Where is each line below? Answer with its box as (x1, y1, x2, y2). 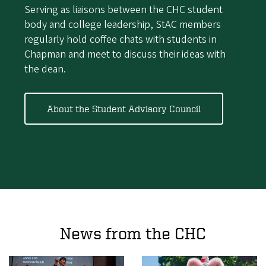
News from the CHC (60, 223, 206, 242)
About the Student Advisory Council (46, 103, 201, 114)
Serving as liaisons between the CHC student (24, 2, 223, 17)
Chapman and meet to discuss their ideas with (24, 46, 226, 62)
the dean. (24, 61, 66, 77)
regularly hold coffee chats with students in (24, 31, 217, 47)
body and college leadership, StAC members (24, 17, 221, 32)
